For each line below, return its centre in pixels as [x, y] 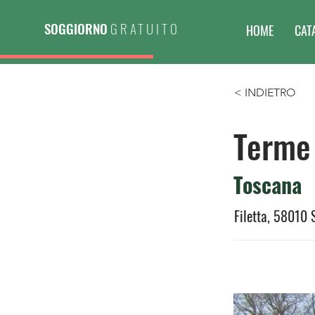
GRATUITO [145, 28]
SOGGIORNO [76, 28]
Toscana [268, 184]
